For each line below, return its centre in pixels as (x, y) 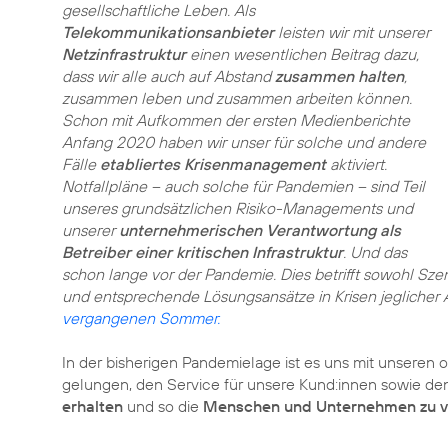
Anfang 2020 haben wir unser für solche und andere (244, 142)
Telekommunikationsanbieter (168, 32)
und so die (163, 406)
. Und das (375, 252)
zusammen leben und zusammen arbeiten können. (237, 98)
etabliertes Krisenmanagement (213, 164)
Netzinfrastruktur (124, 54)
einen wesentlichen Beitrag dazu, (302, 54)
